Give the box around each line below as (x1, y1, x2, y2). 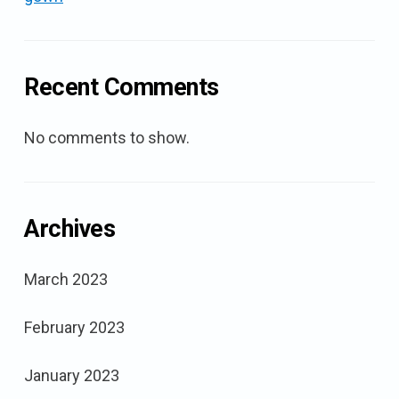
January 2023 (24, 365, 119, 385)
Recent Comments (24, 72, 219, 102)
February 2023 (24, 317, 125, 337)
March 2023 (24, 269, 108, 289)
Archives (24, 214, 115, 243)
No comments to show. (24, 127, 190, 147)
